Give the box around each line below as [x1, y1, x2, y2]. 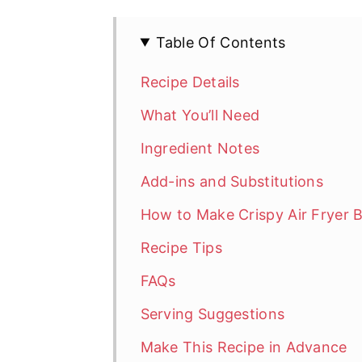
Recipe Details [140, 73, 240, 90]
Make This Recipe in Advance [140, 338, 347, 356]
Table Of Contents [155, 33, 286, 51]
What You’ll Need [140, 106, 260, 124]
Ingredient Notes [140, 139, 260, 157]
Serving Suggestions [140, 305, 285, 322]
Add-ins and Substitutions [140, 172, 323, 190]
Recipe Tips [140, 238, 222, 256]
